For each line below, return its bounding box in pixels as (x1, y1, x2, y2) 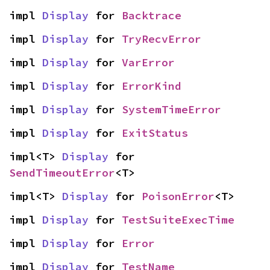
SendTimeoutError (9, 166, 115, 180)
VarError (122, 55, 175, 69)
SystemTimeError (122, 102, 221, 116)
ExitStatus (122, 126, 188, 140)
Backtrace (122, 8, 181, 22)
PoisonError (142, 189, 215, 203)
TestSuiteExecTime (122, 213, 234, 227)
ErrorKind (122, 79, 181, 93)
